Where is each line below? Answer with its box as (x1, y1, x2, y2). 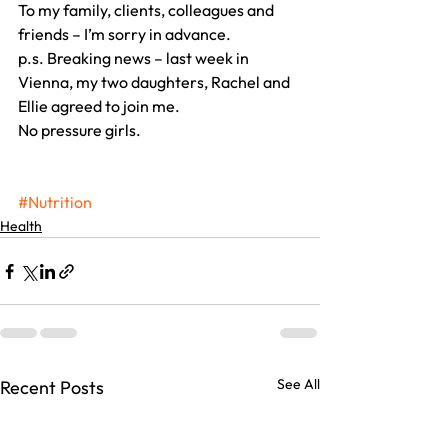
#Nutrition (18, 192, 92, 213)
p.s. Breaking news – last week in (18, 48, 252, 69)
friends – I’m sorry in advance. (18, 24, 231, 45)
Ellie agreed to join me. (18, 96, 180, 117)
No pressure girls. (18, 120, 141, 141)
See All (277, 375, 320, 394)
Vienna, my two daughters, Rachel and (18, 72, 293, 93)
